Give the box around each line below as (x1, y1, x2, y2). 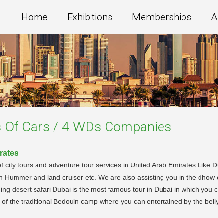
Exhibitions (67, 11, 112, 23)
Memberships (132, 11, 191, 23)
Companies (101, 118, 171, 135)
